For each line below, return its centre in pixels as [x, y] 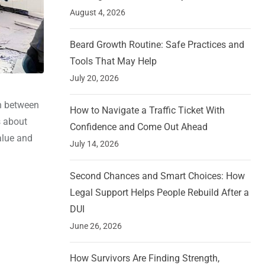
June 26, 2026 [96, 226]
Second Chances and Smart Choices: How [157, 176]
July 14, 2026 [94, 144]
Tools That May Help [113, 62]
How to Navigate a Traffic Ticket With [147, 111]
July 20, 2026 [94, 78]
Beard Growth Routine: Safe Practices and [157, 45]
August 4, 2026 [98, 13]
